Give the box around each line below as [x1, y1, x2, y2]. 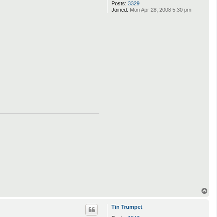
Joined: [111, 7, 128, 13]
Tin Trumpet [111, 204, 142, 210]
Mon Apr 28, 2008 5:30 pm [128, 7, 191, 13]
